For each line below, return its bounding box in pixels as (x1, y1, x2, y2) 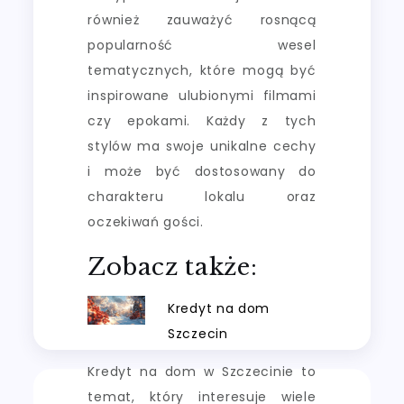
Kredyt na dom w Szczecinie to (87, 362, 317, 381)
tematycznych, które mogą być (87, 60, 317, 79)
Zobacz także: (87, 252, 258, 281)
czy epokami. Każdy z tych (87, 111, 317, 130)
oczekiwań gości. (87, 212, 204, 231)
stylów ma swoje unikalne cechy (87, 136, 317, 155)
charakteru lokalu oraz (87, 187, 317, 206)
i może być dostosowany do (87, 161, 317, 180)
